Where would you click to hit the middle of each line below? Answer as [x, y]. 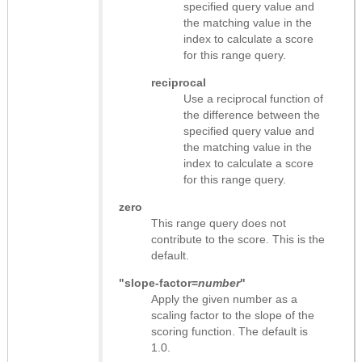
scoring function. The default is [229, 331]
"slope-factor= [158, 282]
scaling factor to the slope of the [233, 315]
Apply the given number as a [224, 299]
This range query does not [219, 223]
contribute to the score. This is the [238, 239]
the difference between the [252, 114]
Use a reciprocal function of [253, 98]
